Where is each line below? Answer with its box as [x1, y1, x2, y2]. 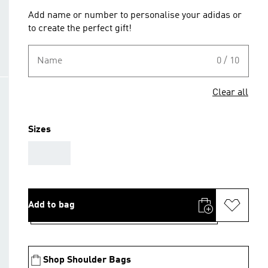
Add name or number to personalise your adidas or [28, 11, 242, 20]
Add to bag [28, 200, 75, 210]
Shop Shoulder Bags [43, 255, 131, 265]
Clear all [212, 88, 248, 98]
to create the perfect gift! [28, 24, 132, 33]
